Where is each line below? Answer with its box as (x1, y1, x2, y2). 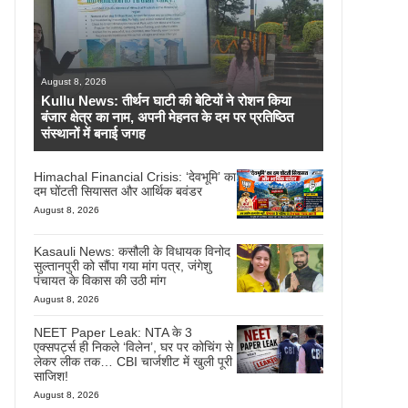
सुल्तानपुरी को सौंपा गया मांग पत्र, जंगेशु (34, 258, 211, 273)
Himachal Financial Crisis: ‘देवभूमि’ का (34, 169, 236, 184)
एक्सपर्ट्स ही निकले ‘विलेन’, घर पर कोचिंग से (34, 339, 233, 354)
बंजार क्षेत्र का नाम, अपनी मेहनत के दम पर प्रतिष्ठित (41, 109, 293, 125)
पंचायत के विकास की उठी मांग (34, 272, 166, 288)
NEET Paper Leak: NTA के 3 (34, 324, 192, 340)
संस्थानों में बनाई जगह (41, 126, 145, 141)
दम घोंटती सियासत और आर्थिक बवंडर (34, 184, 202, 199)
